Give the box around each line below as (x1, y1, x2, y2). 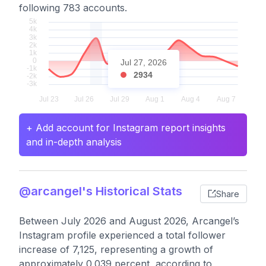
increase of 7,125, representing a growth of (19, 243, 213, 255)
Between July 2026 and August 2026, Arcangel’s (19, 215, 239, 227)
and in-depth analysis (26, 136, 122, 148)
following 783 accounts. (19, 2, 127, 14)
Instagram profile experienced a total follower (19, 229, 226, 241)
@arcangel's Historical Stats (19, 184, 182, 198)
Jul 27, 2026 (121, 58, 167, 67)
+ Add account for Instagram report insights (26, 122, 226, 134)
